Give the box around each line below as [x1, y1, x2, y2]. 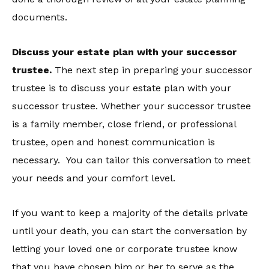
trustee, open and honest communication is [12, 136, 215, 148]
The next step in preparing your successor [55, 64, 252, 76]
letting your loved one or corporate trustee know [12, 243, 237, 255]
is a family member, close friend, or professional [12, 118, 236, 130]
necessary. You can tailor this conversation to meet [12, 154, 250, 166]
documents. [12, 11, 67, 23]
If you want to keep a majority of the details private [12, 207, 248, 219]
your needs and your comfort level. [12, 172, 175, 184]
